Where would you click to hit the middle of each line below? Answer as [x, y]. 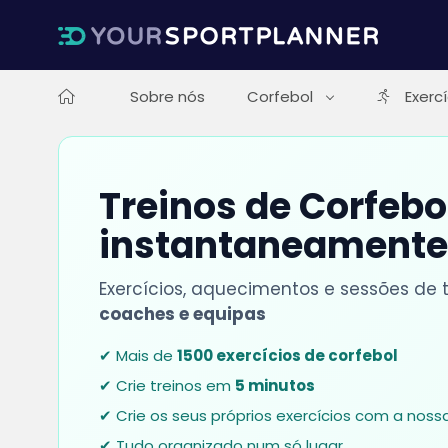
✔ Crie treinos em [166, 385]
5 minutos [274, 385]
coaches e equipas [182, 314]
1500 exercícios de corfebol [287, 355]
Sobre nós [167, 96]
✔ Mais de [137, 355]
